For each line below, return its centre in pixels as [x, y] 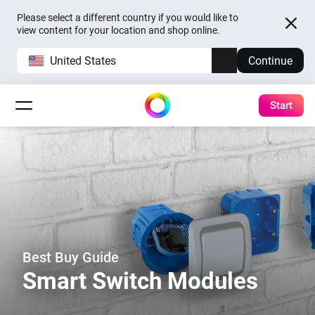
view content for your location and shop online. [118, 30]
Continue [270, 60]
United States [83, 60]
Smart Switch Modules [140, 281]
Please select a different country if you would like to [128, 18]
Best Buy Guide [71, 257]
